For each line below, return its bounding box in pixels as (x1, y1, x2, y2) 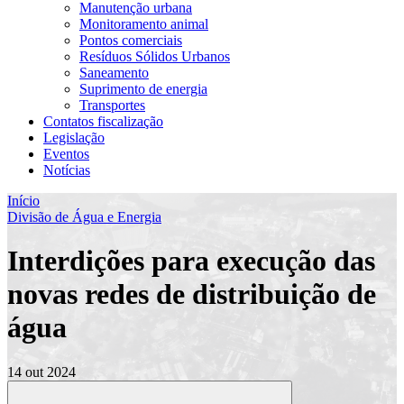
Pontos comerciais (79, 32, 182, 48)
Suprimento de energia (79, 81, 207, 96)
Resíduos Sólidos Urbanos (79, 49, 230, 64)
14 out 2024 (7, 363, 76, 380)
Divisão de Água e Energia (7, 209, 161, 225)
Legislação (43, 130, 105, 145)
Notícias (43, 162, 90, 178)
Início (7, 193, 40, 208)
